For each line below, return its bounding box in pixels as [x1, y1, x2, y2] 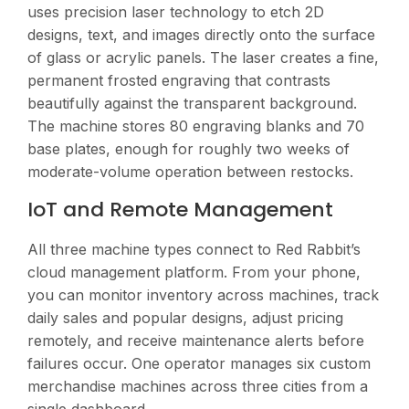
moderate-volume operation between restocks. [27, 162, 353, 181]
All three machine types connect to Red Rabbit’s [27, 240, 361, 259]
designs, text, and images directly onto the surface [27, 25, 375, 44]
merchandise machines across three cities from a [27, 377, 368, 396]
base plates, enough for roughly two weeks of [27, 139, 350, 158]
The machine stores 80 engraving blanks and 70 [27, 116, 364, 135]
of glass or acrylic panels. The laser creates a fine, [27, 47, 379, 67]
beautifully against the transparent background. [27, 93, 357, 112]
